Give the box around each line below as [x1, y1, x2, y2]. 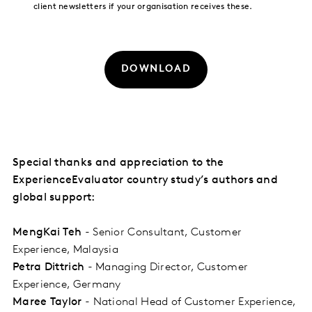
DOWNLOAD [121, 64, 191, 75]
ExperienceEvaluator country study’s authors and [13, 175, 279, 187]
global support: [13, 192, 95, 204]
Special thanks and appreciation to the [13, 157, 224, 169]
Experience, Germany [13, 279, 121, 291]
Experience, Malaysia [13, 244, 119, 256]
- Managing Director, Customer [84, 262, 249, 274]
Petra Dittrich [13, 262, 85, 274]
